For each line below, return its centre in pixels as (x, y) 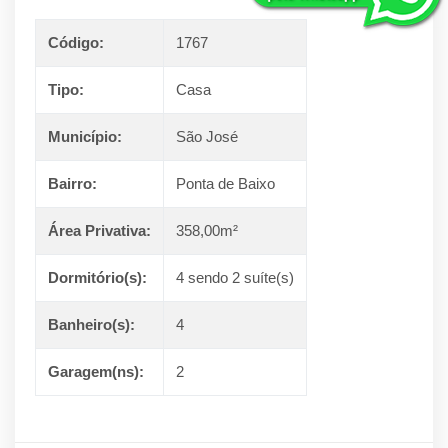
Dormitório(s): (97, 277)
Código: (76, 42)
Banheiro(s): (91, 324)
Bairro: (72, 183)
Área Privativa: (99, 230)
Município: (85, 136)
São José (207, 136)
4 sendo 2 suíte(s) (235, 277)
